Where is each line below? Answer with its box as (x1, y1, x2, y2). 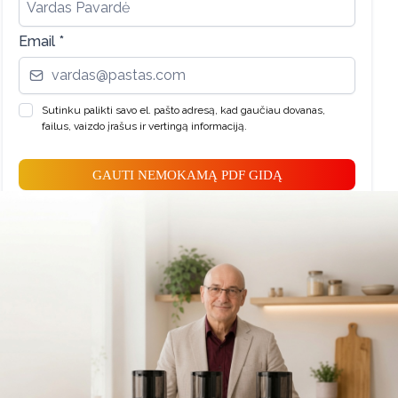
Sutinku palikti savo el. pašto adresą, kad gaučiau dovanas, (42, 103, 325, 116)
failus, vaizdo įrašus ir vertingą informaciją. (42, 119, 247, 132)
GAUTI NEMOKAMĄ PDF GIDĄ (92, 167, 283, 182)
